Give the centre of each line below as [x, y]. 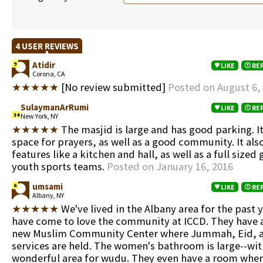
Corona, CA [49, 74]
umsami [48, 186]
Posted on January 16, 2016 [170, 166]
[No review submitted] [113, 87]
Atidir [44, 65]
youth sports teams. [59, 166]
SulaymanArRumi [55, 107]
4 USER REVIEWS [47, 46]
